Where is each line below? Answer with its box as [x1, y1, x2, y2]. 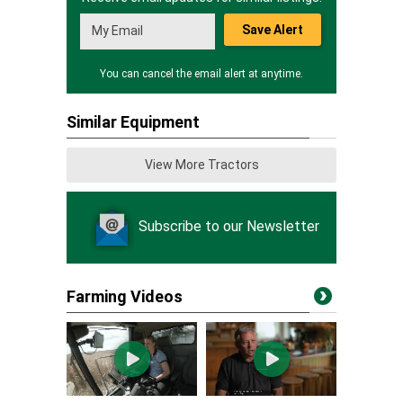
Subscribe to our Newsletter [138, 218, 319, 236]
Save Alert [242, 22, 303, 37]
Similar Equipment [67, 112, 200, 131]
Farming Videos [67, 287, 183, 306]
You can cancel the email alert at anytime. [100, 67, 303, 80]
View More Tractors [144, 157, 259, 172]
